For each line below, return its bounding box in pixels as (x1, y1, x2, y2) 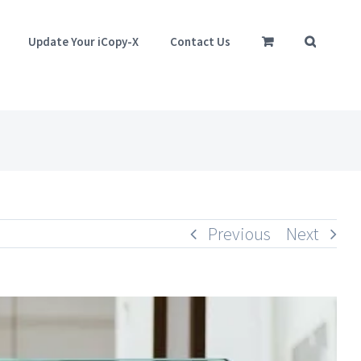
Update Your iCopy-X (28, 33, 139, 49)
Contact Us (170, 33, 231, 49)
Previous (208, 222, 271, 245)
